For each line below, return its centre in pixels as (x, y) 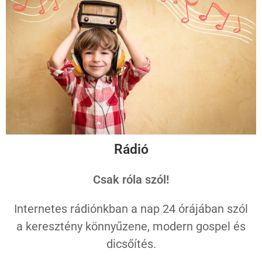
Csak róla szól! (131, 180)
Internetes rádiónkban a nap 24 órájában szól (131, 209)
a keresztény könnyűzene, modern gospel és (131, 227)
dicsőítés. (131, 244)
